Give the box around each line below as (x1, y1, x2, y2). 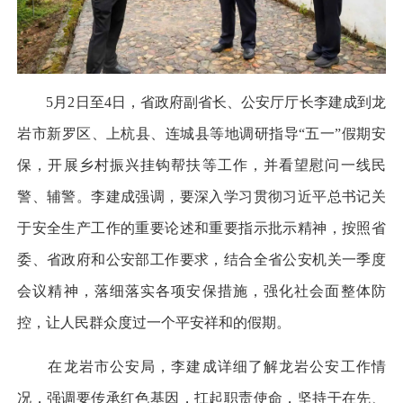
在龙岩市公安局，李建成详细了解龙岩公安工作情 (17, 359, 386, 375)
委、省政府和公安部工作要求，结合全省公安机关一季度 (17, 251, 386, 267)
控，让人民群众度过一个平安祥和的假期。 (17, 314, 291, 330)
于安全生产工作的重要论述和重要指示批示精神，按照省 (17, 219, 386, 236)
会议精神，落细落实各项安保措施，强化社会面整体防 (17, 282, 386, 299)
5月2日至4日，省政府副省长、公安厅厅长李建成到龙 (17, 94, 386, 110)
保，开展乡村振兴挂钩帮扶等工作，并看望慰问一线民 (17, 157, 386, 173)
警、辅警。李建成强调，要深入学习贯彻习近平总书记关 (17, 188, 386, 204)
